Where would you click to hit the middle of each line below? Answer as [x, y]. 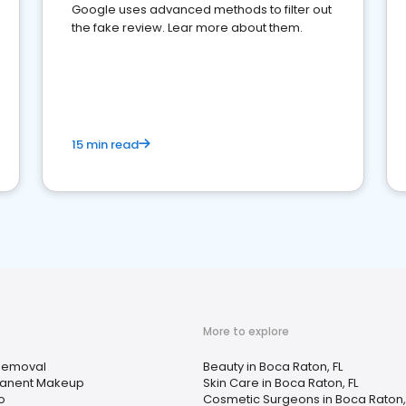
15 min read [105, 145]
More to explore [246, 331]
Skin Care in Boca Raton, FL [280, 383]
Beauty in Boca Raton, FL [273, 367]
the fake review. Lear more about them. [187, 28]
